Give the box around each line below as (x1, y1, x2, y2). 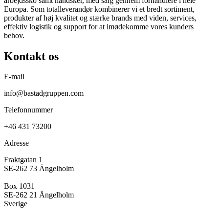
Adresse (4, 139, 29, 148)
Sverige (4, 199, 27, 208)
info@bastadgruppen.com (4, 89, 84, 98)
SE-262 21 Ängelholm (4, 191, 74, 199)
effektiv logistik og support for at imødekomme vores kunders (4, 22, 194, 31)
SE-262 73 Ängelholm (4, 164, 74, 173)
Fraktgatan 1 (4, 155, 43, 164)
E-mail (4, 72, 24, 81)
